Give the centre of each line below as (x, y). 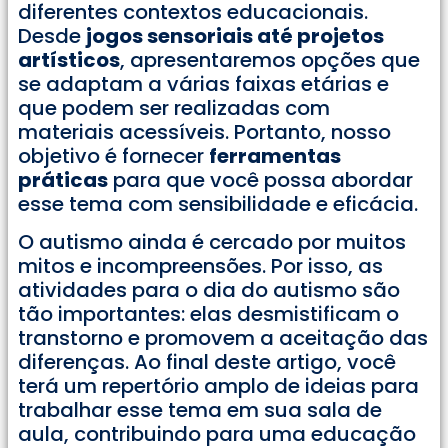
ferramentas (275, 155)
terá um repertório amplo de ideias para (218, 386)
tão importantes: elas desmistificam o (208, 314)
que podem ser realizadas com (174, 107)
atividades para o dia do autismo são (209, 290)
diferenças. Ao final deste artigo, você (207, 362)
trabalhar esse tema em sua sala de (200, 410)
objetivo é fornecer (113, 155)
